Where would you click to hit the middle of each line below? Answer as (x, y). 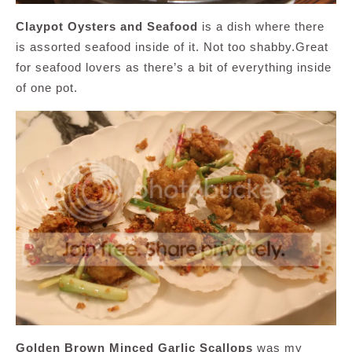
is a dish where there (261, 27)
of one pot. (47, 88)
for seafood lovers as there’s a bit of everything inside (174, 68)
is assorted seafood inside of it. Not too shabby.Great (172, 47)
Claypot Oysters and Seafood (107, 27)
